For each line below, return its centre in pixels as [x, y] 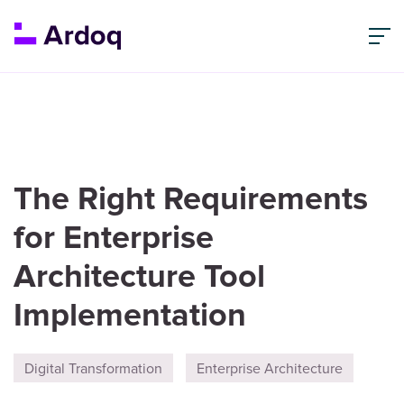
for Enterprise [114, 238]
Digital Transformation [93, 368]
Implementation [130, 316]
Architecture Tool [139, 277]
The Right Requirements [191, 199]
